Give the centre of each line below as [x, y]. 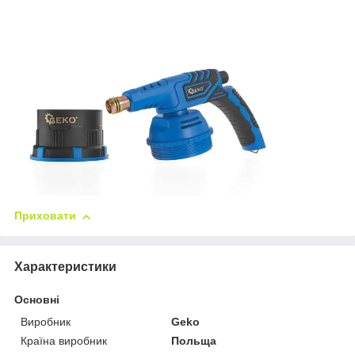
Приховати [45, 216]
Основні [37, 300]
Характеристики [65, 267]
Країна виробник [64, 341]
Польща [194, 341]
